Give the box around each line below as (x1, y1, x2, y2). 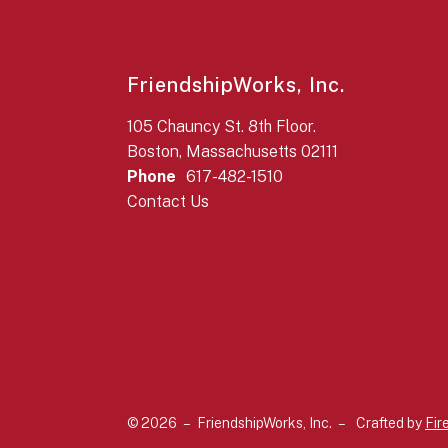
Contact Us (127, 191, 209, 211)
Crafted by (356, 415, 425, 432)
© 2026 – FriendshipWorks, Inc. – (127, 415, 346, 432)
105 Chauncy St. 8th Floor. (127, 116, 316, 136)
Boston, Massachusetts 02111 (127, 141, 338, 161)
